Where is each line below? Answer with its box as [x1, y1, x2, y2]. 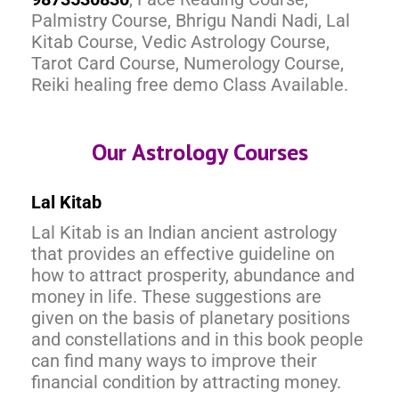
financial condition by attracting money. [31, 370, 341, 393]
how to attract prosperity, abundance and [31, 264, 354, 286]
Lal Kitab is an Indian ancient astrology [31, 221, 337, 243]
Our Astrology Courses [91, 136, 308, 167]
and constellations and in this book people [31, 328, 363, 350]
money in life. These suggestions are [31, 285, 322, 307]
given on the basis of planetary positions [31, 306, 350, 329]
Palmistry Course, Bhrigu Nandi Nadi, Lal [31, 9, 350, 31]
